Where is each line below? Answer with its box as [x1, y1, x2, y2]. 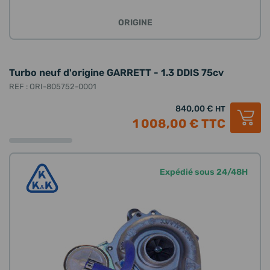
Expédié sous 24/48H [160, 166, 248, 177]
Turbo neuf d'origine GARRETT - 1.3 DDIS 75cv [9, 66, 224, 79]
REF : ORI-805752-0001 [9, 81, 96, 92]
